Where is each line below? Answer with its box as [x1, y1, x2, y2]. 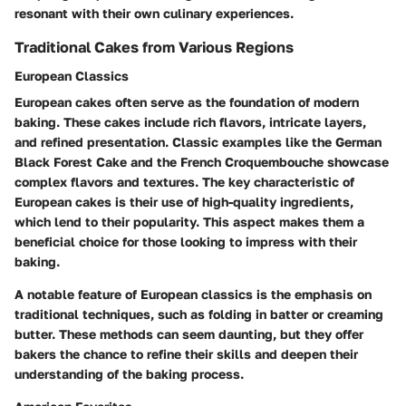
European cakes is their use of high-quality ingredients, [14, 194, 353, 210]
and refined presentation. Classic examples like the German [14, 134, 382, 150]
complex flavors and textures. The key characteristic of [14, 174, 354, 190]
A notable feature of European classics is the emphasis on [14, 286, 372, 303]
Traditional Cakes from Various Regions [14, 38, 294, 57]
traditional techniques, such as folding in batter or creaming [14, 306, 383, 323]
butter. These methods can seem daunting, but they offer [14, 326, 363, 343]
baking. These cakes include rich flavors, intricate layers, [14, 114, 366, 130]
